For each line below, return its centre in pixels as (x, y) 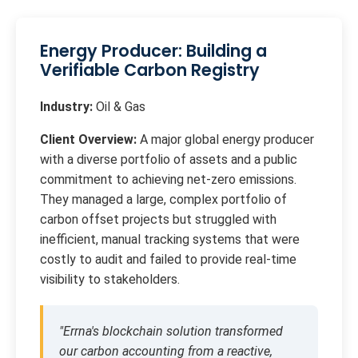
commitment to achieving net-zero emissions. (168, 180)
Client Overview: (88, 140)
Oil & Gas (119, 107)
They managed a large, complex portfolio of (163, 200)
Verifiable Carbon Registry (150, 70)
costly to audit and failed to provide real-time (168, 260)
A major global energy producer (225, 140)
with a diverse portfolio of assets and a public (169, 160)
